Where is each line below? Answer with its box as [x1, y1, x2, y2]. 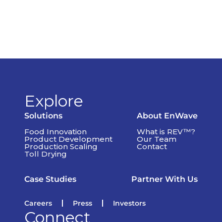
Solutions [24, 111, 62, 120]
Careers [24, 199, 52, 208]
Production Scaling [24, 141, 98, 151]
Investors [113, 199, 146, 208]
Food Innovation [24, 126, 87, 136]
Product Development [24, 134, 112, 144]
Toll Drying [24, 149, 67, 159]
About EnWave [137, 111, 198, 120]
